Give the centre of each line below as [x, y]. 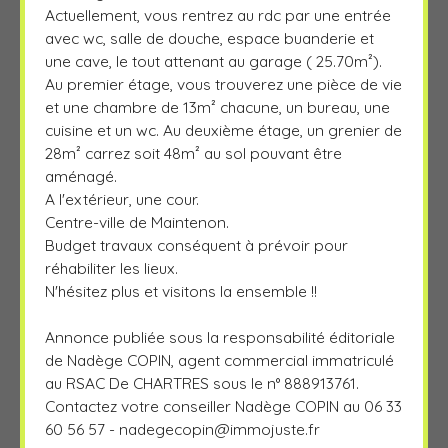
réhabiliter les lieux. [111, 267]
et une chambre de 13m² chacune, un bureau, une [217, 106]
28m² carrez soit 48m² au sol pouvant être [193, 152]
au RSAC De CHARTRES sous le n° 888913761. [202, 382]
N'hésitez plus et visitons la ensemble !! [181, 290]
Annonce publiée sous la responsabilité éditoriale [220, 336]
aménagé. [81, 175]
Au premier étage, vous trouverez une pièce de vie [223, 83]
